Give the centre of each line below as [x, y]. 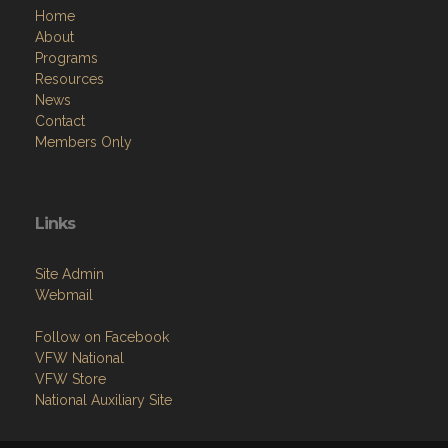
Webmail [64, 295]
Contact [60, 121]
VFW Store [70, 379]
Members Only [83, 142]
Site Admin [69, 274]
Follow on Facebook [102, 337]
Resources [69, 79]
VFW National [79, 358]
